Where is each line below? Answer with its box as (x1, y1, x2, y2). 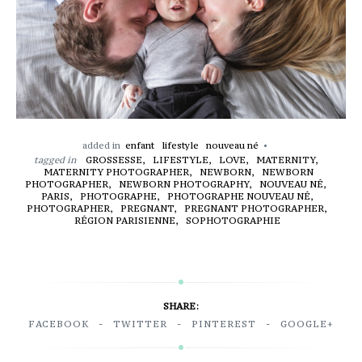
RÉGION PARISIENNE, (74, 214, 181, 226)
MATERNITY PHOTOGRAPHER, (43, 166, 195, 178)
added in (82, 139, 120, 151)
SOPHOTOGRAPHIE (185, 214, 280, 226)
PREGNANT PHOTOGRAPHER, (184, 202, 327, 214)
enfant (125, 139, 154, 151)
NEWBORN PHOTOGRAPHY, (119, 178, 255, 190)
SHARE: (163, 300, 199, 312)
